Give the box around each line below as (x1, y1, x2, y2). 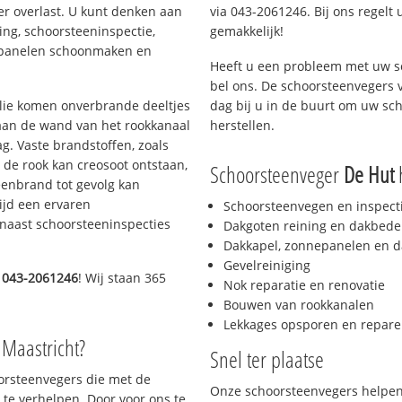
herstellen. (210, 116, 275, 134)
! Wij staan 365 (78, 269, 167, 287)
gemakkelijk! (210, 22, 284, 39)
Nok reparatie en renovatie (223, 276, 385, 294)
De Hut (344, 159, 394, 190)
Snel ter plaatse (210, 344, 324, 375)
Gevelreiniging (223, 257, 310, 275)
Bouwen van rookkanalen (223, 296, 374, 314)
